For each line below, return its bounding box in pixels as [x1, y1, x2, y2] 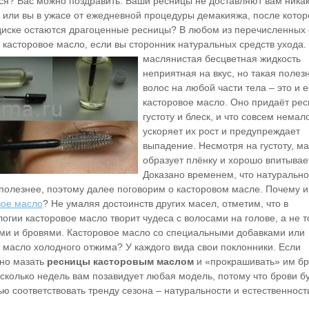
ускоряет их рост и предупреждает [143, 125, 300, 137]
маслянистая [143, 52, 205, 64]
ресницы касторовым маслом [47, 255, 194, 267]
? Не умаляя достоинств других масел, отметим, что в [43, 197, 288, 209]
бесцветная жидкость [205, 52, 301, 64]
